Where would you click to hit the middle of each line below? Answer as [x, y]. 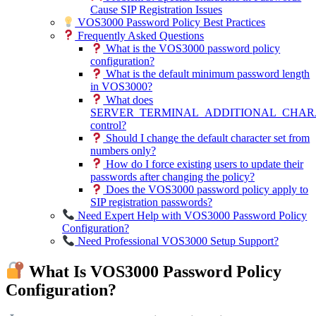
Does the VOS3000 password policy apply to [206, 190]
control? [108, 125]
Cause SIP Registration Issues [156, 9]
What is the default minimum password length [207, 74]
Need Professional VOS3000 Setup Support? [177, 241]
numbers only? [123, 151]
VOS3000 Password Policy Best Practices [170, 23]
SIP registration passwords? [151, 202]
